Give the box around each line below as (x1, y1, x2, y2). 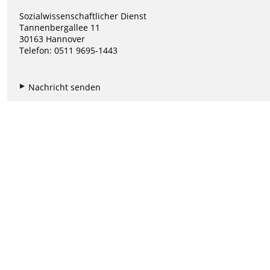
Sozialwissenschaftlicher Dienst (19, 10, 147, 22)
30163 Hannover (19, 33, 86, 45)
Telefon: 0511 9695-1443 (19, 45, 118, 57)
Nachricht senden (28, 81, 101, 93)
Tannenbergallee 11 (19, 22, 101, 34)
